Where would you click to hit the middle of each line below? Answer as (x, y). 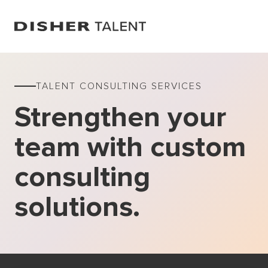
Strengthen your (120, 117)
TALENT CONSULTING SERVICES (119, 86)
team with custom (130, 147)
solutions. (77, 207)
